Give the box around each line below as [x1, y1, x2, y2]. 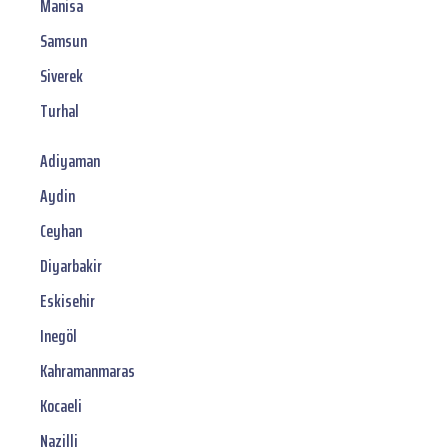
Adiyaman [40, 147, 100, 176]
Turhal [40, 97, 79, 126]
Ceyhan [40, 217, 82, 246]
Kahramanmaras [40, 357, 135, 386]
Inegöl [40, 322, 77, 351]
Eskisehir [40, 287, 95, 316]
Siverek [40, 62, 83, 91]
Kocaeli [40, 392, 82, 421]
